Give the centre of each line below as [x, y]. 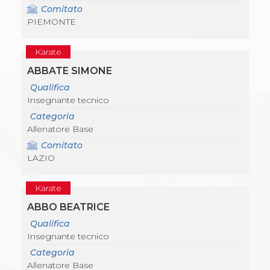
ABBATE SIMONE [70, 71]
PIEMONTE [52, 22]
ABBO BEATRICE [68, 207]
